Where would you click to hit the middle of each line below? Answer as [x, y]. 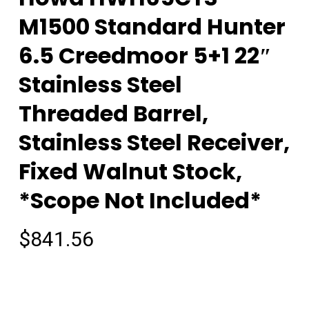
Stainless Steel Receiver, [154, 143]
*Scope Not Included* [140, 201]
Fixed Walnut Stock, [130, 172]
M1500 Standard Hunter [152, 27]
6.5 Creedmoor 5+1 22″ [145, 56]
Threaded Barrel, [113, 114]
